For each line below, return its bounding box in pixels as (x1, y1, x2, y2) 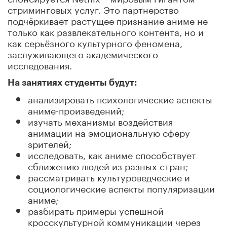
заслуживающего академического (8, 46, 158, 60)
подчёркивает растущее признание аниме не (8, 12, 208, 27)
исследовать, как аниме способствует (28, 146, 196, 161)
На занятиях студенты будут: (8, 78, 137, 87)
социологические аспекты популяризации (28, 180, 215, 195)
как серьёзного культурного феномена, (8, 34, 182, 49)
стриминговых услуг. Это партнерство (8, 1, 179, 16)
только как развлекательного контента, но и (8, 23, 204, 38)
